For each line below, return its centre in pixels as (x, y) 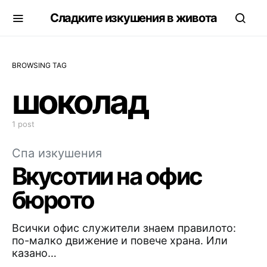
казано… (34, 253)
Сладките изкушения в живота (133, 18)
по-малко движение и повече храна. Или (120, 240)
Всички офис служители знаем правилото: (124, 228)
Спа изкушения (57, 153)
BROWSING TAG (39, 65)
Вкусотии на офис (107, 176)
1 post (23, 124)
